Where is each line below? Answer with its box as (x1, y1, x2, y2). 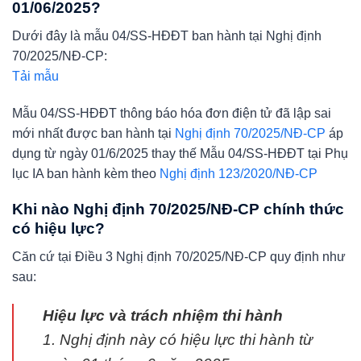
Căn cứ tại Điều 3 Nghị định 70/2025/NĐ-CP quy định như (12, 249, 346, 263)
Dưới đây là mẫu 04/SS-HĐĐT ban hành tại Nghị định (12, 28, 322, 43)
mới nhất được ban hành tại (12, 126, 175, 140)
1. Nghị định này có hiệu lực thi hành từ (43, 330, 313, 348)
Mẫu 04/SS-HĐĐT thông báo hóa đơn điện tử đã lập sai (12, 106, 331, 120)
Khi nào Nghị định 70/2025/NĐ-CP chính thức (12, 201, 344, 218)
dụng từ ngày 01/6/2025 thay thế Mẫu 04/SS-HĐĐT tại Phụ (12, 146, 348, 160)
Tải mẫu (12, 68, 59, 83)
